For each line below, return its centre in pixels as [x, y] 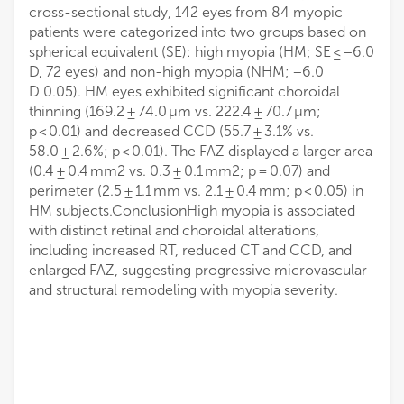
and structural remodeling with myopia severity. [184, 290]
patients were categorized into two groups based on [197, 32]
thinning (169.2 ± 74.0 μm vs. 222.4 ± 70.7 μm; [175, 112]
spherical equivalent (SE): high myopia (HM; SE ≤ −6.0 [202, 52]
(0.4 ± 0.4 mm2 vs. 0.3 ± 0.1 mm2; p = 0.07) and [179, 171]
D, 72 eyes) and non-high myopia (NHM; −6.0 [176, 72]
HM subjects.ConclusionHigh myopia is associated [192, 211]
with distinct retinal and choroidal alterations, [174, 231]
